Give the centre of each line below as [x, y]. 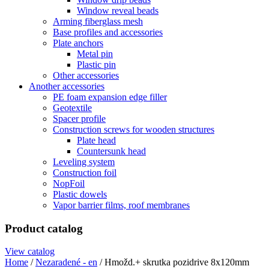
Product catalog [44, 228]
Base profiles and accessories [108, 32]
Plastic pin [96, 65]
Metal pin [95, 54]
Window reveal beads [118, 11]
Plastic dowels [80, 194]
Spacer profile [79, 119]
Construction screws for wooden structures [134, 129]
